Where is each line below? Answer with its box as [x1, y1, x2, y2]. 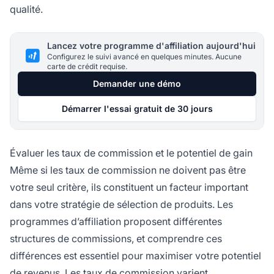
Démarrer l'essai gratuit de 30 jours [61, 103, 213, 114]
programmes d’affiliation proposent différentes [10, 215, 222, 228]
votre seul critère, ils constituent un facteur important [10, 180, 248, 193]
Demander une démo [93, 78, 181, 89]
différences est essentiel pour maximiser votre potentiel [10, 249, 261, 262]
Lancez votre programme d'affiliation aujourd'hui [47, 40, 256, 51]
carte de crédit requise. [47, 61, 127, 71]
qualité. [10, 2, 43, 15]
